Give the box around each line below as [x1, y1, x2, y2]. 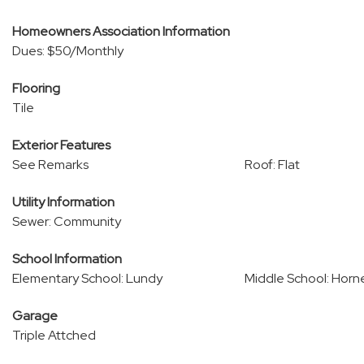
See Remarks [12, 156, 89, 173]
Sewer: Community [12, 213, 121, 230]
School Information [12, 250, 122, 267]
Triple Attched [12, 327, 96, 344]
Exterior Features [12, 136, 110, 154]
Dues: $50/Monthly [12, 42, 123, 59]
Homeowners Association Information [12, 23, 230, 40]
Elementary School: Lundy [12, 270, 162, 287]
